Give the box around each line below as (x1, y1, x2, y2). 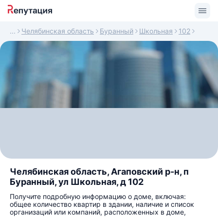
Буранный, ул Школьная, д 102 (10, 177, 144, 187)
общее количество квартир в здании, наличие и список (10, 200, 194, 208)
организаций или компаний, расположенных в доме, (10, 208, 186, 216)
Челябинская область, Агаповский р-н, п (10, 166, 189, 177)
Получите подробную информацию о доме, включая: (10, 192, 186, 200)
